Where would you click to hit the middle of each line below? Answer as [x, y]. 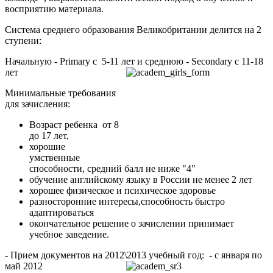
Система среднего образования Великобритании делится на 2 [133, 30]
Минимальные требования [60, 93]
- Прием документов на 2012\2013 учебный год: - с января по [133, 255]
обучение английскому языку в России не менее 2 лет [141, 180]
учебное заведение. [69, 235]
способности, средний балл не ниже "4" [112, 169]
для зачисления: [37, 104]
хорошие [48, 147]
